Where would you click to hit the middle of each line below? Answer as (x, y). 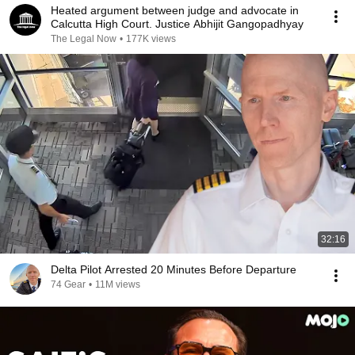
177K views (151, 39)
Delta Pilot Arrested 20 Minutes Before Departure (174, 269)
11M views (118, 284)
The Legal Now (84, 39)
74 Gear (68, 284)
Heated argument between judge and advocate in (175, 10)
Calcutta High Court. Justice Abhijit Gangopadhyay (229, 24)
